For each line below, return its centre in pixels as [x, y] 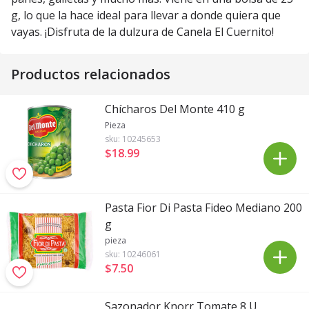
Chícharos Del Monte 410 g [175, 109]
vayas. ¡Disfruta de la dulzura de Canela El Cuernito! [142, 32]
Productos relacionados [91, 74]
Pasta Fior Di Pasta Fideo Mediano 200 [203, 208]
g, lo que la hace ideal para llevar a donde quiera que [146, 15]
